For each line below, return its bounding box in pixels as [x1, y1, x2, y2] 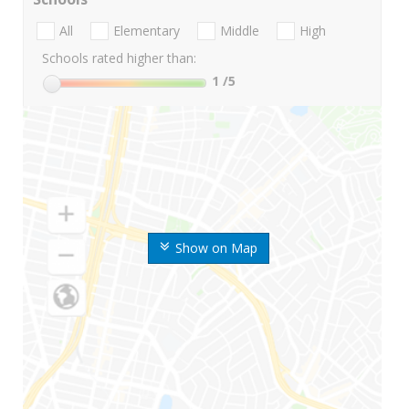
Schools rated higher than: [42, 49, 196, 68]
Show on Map [174, 239, 257, 257]
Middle [220, 22, 259, 40]
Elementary [113, 22, 180, 40]
